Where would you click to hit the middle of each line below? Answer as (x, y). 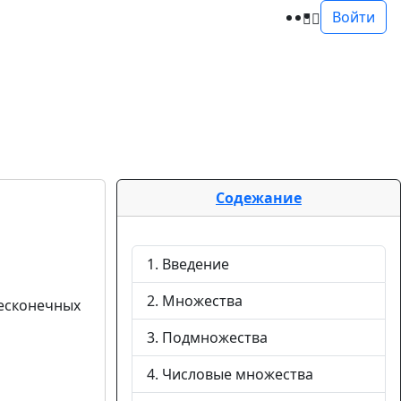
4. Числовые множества (230, 374)
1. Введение (188, 264)
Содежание (259, 198)
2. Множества (195, 301)
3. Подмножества (207, 337)
